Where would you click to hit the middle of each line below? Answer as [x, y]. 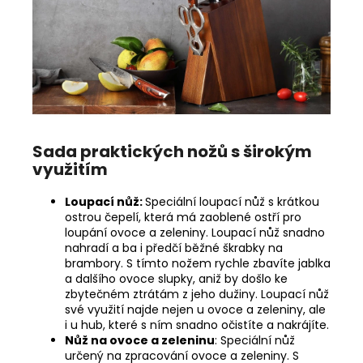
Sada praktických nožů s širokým [172, 151]
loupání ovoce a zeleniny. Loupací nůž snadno [195, 232]
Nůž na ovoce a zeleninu [140, 340]
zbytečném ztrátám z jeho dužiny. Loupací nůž [197, 294]
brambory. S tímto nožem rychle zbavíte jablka [198, 263]
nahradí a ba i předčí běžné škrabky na [174, 248]
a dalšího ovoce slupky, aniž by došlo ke [176, 278]
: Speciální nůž [255, 340]
